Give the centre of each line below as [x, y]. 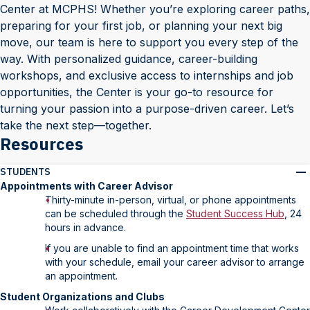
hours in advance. [85, 227]
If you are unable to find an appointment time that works [172, 248]
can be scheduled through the [116, 213]
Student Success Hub [235, 213]
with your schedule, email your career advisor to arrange [175, 262]
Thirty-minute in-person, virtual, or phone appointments [171, 200]
